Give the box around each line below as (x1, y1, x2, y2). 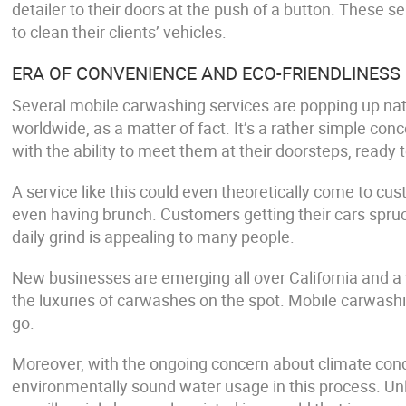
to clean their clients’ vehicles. (12, 21, 227, 43)
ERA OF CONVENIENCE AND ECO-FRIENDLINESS (12, 61, 401, 85)
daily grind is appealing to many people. (12, 226, 295, 247)
